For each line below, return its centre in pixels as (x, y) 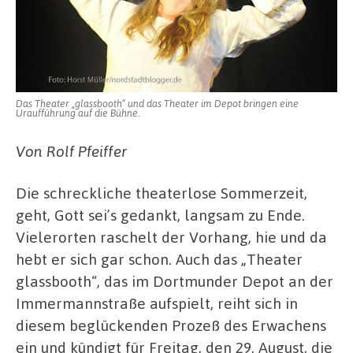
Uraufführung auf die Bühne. (78, 112)
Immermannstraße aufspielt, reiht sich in (157, 303)
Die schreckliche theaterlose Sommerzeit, (162, 193)
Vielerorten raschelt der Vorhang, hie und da (171, 237)
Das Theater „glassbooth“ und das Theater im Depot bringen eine (157, 103)
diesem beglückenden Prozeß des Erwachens (171, 325)
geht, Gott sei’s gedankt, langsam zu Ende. (160, 215)
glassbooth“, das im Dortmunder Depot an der (175, 281)
